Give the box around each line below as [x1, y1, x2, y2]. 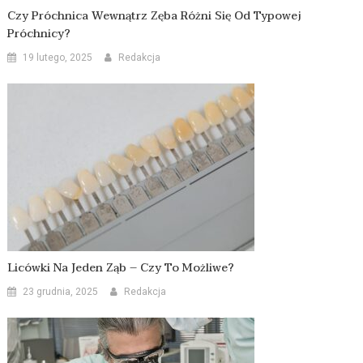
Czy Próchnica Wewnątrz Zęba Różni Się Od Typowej [7, 6, 302, 26]
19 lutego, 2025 [23, 52, 93, 64]
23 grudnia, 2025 [23, 286, 99, 298]
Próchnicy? [7, 24, 71, 44]
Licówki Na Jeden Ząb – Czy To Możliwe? [7, 258, 235, 278]
